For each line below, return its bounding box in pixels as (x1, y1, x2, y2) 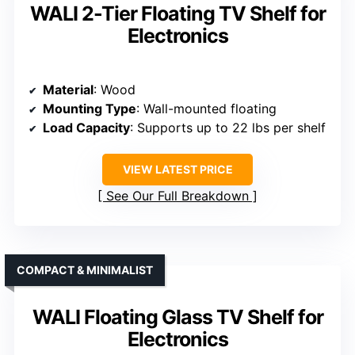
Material (43, 82, 94, 98)
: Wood (94, 82, 136, 98)
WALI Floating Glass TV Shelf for (32, 305, 323, 330)
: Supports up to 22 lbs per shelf (130, 120, 326, 136)
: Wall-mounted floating (136, 101, 277, 117)
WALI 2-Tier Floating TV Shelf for (29, 2, 326, 26)
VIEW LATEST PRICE (122, 162, 233, 177)
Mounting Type (43, 101, 136, 117)
